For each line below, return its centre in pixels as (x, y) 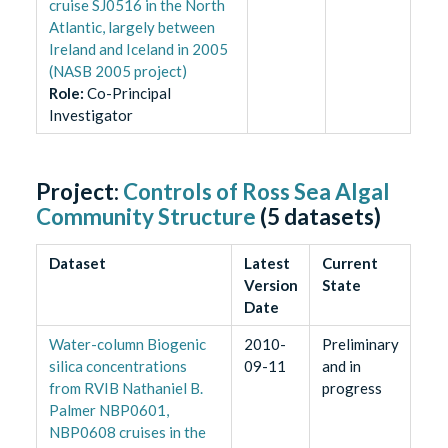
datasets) (331, 216)
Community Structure (146, 216)
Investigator (90, 114)
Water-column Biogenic (127, 343)
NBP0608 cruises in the (127, 431)
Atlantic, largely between (131, 26)
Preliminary (360, 343)
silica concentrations (117, 365)
